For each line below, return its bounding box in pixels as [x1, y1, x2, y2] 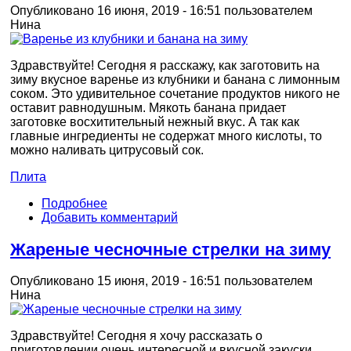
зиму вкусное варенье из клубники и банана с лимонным [10, 72, 340, 86]
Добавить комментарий [42, 210, 178, 224]
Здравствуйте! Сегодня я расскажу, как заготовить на [10, 58, 320, 72]
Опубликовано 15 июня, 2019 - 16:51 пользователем [10, 274, 313, 288]
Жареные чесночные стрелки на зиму [10, 239, 331, 259]
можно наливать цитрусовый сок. [10, 143, 204, 157]
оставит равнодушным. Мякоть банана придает [10, 100, 286, 114]
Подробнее [42, 196, 107, 210]
